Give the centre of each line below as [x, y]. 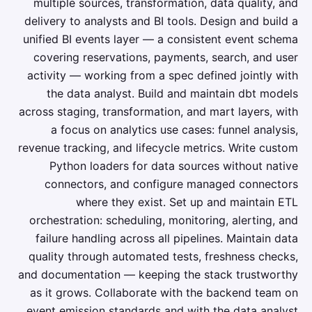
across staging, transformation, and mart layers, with [158, 111]
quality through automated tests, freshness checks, [163, 256]
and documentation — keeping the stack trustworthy [158, 274]
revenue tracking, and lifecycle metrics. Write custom [158, 148]
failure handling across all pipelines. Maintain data [167, 238]
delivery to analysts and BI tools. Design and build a [161, 21]
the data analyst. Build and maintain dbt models [172, 93]
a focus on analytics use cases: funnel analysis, [174, 130]
